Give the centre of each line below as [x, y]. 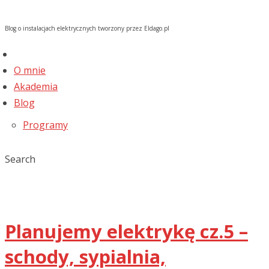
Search [20, 159]
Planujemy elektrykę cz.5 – [126, 231]
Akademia [36, 86]
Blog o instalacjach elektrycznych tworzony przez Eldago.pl [87, 28]
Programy [45, 125]
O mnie [30, 70]
